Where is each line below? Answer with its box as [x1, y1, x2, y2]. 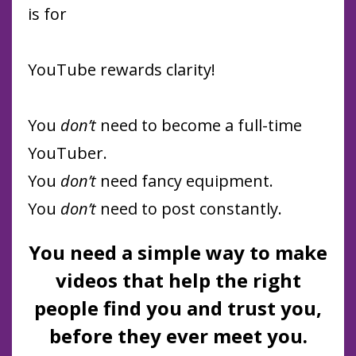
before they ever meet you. [48, 323, 308, 350]
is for [28, 3, 67, 25]
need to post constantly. [96, 198, 282, 220]
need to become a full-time [96, 114, 302, 137]
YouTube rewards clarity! [28, 59, 215, 81]
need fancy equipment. [96, 170, 273, 192]
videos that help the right [55, 267, 301, 294]
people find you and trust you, [34, 295, 322, 322]
